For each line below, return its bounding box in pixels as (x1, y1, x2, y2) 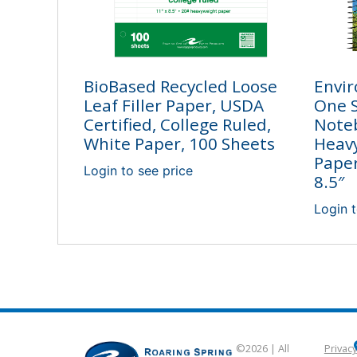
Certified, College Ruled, (84, 113, 271, 136)
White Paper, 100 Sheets (84, 132, 275, 155)
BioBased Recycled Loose (84, 75, 277, 98)
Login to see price (84, 163, 193, 179)
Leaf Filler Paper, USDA (84, 94, 264, 117)
